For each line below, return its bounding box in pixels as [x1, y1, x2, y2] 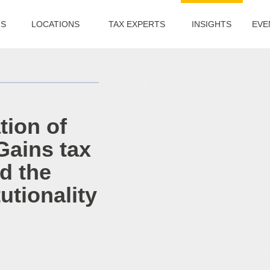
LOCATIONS [31, 19, 80, 29]
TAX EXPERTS [108, 19, 165, 29]
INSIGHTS [192, 19, 232, 29]
